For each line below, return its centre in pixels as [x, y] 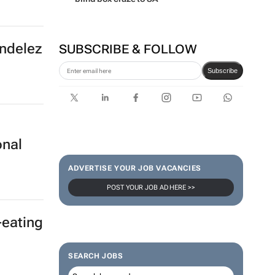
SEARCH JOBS [95, 256]
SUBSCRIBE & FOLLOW [128, 49]
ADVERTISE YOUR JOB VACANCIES [134, 168]
